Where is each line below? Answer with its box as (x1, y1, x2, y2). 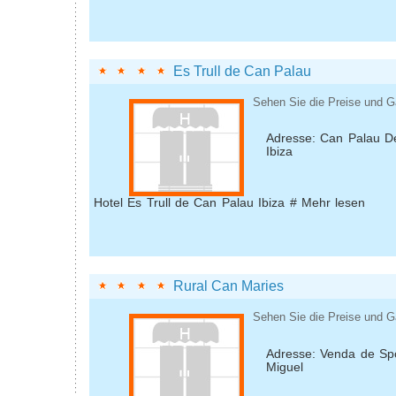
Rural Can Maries (173, 278, 284, 294)
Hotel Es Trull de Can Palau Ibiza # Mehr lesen (94, 195, 366, 209)
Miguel (266, 360, 303, 374)
